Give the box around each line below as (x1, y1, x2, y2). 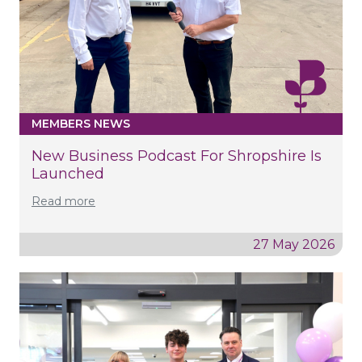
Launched (32, 164, 104, 183)
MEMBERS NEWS (32, 116, 130, 131)
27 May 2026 (253, 236, 335, 252)
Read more (32, 193, 95, 208)
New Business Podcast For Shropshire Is (32, 146, 322, 165)
